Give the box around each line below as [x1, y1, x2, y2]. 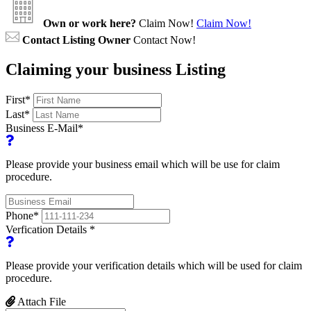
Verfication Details [6, 223, 90, 235]
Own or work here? [43, 17, 136, 29]
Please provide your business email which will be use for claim [6, 158, 280, 170]
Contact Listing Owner [22, 33, 131, 46]
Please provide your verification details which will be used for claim [6, 259, 302, 271]
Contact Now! [133, 33, 196, 46]
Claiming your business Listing [6, 60, 226, 78]
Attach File [15, 295, 66, 308]
